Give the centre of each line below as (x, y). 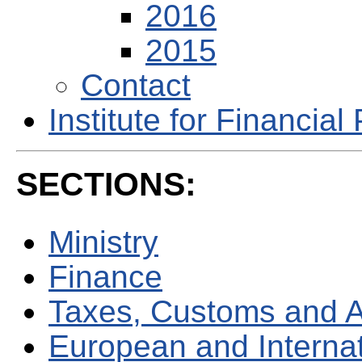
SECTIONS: (106, 185)
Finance (105, 277)
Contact (136, 86)
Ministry (103, 242)
